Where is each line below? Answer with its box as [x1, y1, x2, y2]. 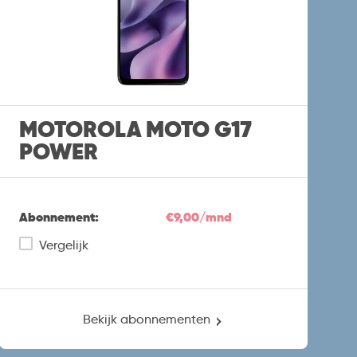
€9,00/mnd [165, 208, 232, 226]
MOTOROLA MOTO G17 [19, 115, 253, 145]
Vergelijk [39, 237, 89, 253]
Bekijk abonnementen [83, 311, 211, 327]
